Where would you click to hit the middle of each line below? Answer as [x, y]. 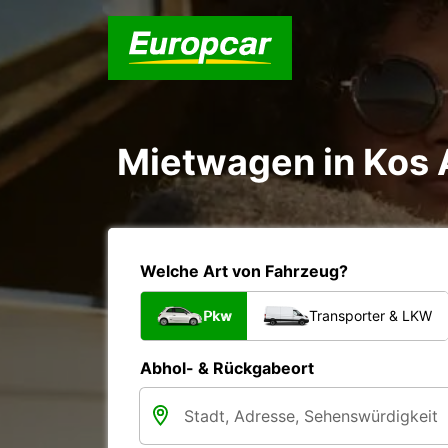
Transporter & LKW [370, 315]
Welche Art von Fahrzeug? [244, 271]
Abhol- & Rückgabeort [227, 368]
